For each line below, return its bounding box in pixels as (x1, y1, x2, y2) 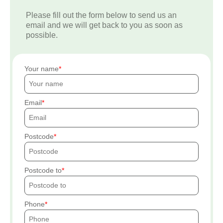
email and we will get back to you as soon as (26, 21, 183, 29)
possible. (26, 31, 58, 39)
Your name (24, 65, 59, 73)
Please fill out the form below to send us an (26, 11, 177, 19)
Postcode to (24, 166, 62, 174)
